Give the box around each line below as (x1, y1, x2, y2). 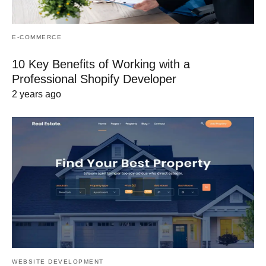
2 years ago (12, 88, 61, 99)
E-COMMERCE (12, 33, 62, 40)
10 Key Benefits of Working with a (12, 57, 190, 71)
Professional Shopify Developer (12, 72, 176, 85)
